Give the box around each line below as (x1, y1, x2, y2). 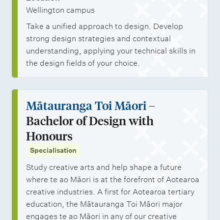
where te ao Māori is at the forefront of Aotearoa (26, 175, 199, 184)
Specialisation (30, 146, 77, 155)
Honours (26, 128, 73, 143)
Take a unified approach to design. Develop (26, 22, 183, 31)
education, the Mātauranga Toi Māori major (26, 199, 183, 209)
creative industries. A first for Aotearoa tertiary (26, 187, 194, 196)
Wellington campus (26, 5, 95, 15)
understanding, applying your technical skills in (26, 46, 195, 55)
